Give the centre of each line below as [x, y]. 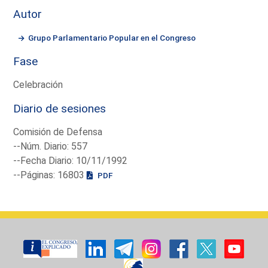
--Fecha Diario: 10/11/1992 [71, 160]
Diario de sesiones [60, 108]
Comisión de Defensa [58, 132]
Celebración [38, 84]
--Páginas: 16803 [50, 175]
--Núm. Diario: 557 [51, 146]
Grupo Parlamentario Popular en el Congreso [112, 37]
